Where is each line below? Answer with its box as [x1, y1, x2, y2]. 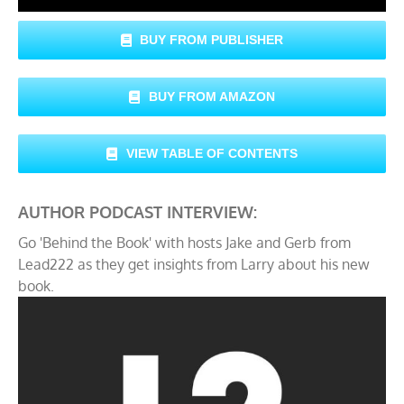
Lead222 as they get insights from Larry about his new [18, 255, 370, 274]
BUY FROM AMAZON [148, 89, 275, 105]
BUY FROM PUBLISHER [140, 32, 284, 48]
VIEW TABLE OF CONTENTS [125, 146, 298, 161]
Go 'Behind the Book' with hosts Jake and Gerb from [18, 234, 351, 252]
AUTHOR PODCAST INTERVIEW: [18, 202, 257, 223]
